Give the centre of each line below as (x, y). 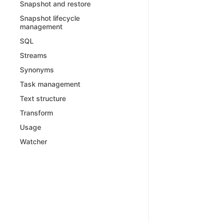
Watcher (33, 142)
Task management (50, 84)
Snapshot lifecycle (50, 18)
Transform (36, 113)
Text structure (43, 99)
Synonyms (37, 70)
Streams (33, 55)
